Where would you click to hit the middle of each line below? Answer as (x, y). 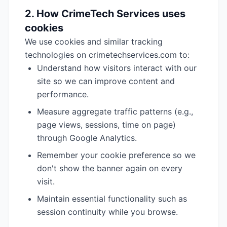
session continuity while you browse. (107, 212)
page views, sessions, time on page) (106, 125)
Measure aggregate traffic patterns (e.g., (115, 111)
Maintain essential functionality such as (112, 199)
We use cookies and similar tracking (94, 42)
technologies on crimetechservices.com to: (107, 55)
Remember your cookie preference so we (116, 155)
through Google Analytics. (87, 138)
